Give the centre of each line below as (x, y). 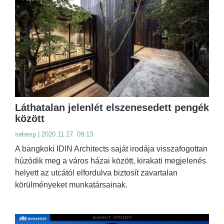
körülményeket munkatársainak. (71, 184)
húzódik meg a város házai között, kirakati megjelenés (110, 160)
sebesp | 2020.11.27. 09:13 (54, 134)
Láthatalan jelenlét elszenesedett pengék (112, 107)
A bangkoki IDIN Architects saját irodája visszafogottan (111, 148)
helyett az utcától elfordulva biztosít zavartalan (96, 172)
